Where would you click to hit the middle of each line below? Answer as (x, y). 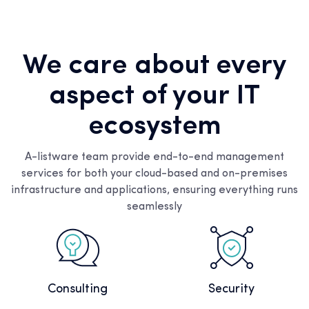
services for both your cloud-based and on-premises (154, 174)
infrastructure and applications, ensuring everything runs (154, 191)
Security (231, 290)
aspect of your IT (154, 97)
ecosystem (154, 127)
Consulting (78, 290)
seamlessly (154, 207)
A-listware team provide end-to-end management (154, 158)
